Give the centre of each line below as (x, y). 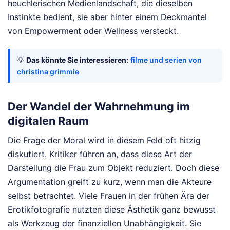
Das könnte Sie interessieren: (77, 60)
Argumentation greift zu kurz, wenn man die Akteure (110, 181)
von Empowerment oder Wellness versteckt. (93, 31)
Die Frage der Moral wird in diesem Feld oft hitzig (104, 140)
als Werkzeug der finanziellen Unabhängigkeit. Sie (104, 223)
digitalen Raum (48, 120)
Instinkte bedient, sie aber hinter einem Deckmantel (107, 17)
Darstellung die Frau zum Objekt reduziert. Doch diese (113, 168)
